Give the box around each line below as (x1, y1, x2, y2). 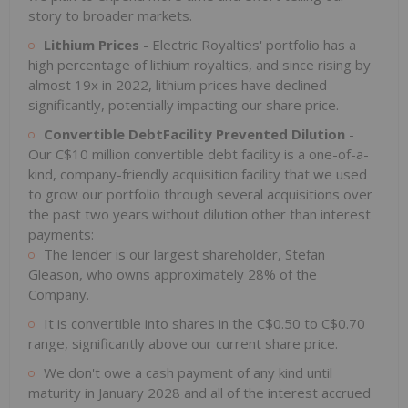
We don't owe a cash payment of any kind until (44, 362, 332, 382)
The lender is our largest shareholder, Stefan (44, 244, 325, 263)
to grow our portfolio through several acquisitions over (28, 184, 372, 203)
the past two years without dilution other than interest (28, 204, 371, 223)
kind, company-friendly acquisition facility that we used (28, 164, 367, 183)
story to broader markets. (28, 5, 192, 25)
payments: (28, 224, 94, 243)
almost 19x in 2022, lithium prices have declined (28, 75, 327, 94)
